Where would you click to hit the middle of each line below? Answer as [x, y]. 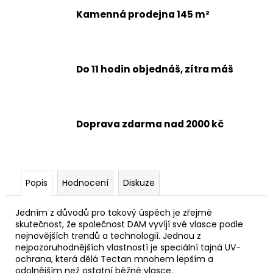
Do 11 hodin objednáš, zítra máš [155, 69]
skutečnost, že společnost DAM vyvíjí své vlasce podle [129, 224]
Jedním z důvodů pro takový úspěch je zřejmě [114, 212]
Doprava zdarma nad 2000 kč [150, 124]
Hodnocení [85, 183]
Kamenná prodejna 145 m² [143, 14]
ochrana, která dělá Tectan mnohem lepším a [114, 259]
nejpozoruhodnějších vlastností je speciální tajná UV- [128, 247]
